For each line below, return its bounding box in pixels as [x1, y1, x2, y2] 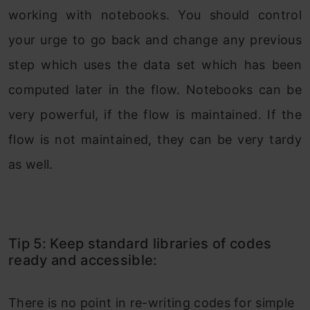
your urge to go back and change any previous [8, 33, 302, 48]
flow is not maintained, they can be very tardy [8, 132, 302, 147]
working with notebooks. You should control [8, 8, 302, 23]
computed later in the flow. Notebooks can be [8, 82, 302, 98]
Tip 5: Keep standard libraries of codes [8, 235, 272, 253]
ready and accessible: [8, 252, 158, 269]
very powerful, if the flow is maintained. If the [8, 107, 302, 122]
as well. [8, 157, 53, 172]
